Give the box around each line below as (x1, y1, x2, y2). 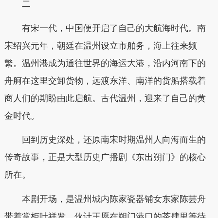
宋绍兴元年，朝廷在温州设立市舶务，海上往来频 (4, 40, 197, 51)
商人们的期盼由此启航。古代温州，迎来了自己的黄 (4, 93, 206, 103)
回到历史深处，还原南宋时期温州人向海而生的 (21, 135, 206, 145)
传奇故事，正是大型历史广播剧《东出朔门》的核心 (4, 152, 206, 163)
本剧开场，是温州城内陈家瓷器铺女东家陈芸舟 (21, 194, 206, 204)
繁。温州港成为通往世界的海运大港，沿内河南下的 (4, 58, 206, 68)
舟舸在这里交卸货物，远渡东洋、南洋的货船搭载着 (4, 75, 206, 86)
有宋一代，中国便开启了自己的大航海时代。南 (21, 23, 206, 33)
